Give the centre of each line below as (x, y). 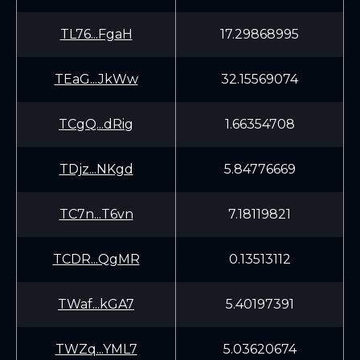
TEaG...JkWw (96, 79)
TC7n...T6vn (96, 214)
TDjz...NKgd (96, 169)
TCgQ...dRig (96, 124)
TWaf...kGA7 (96, 304)
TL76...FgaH (96, 34)
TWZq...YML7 (96, 349)
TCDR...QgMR (96, 259)
